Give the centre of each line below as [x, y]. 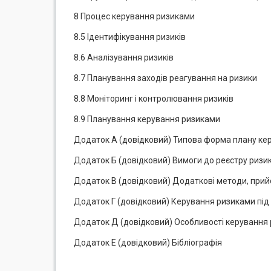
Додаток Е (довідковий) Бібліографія [148, 243]
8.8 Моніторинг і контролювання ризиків [154, 99]
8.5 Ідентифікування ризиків [130, 37]
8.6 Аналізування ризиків [124, 57]
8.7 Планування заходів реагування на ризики [165, 78]
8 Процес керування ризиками [134, 16]
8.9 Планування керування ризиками [147, 119]
